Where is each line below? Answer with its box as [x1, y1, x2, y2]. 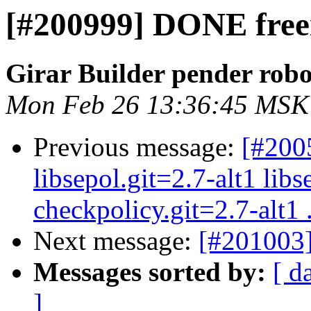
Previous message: [33, 132, 242, 162]
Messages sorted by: [33, 257, 266, 287]
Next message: [33, 226, 199, 256]
